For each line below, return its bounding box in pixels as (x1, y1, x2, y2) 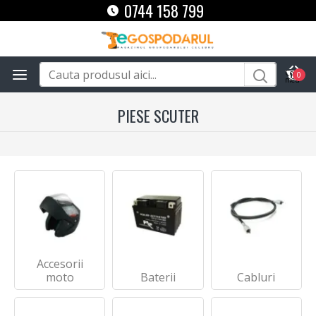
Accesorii (36, 256, 83, 272)
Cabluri (237, 269, 276, 286)
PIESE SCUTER (117, 104, 199, 127)
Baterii (140, 269, 176, 286)
